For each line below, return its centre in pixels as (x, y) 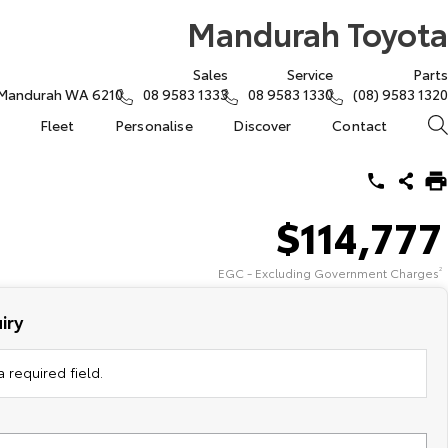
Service (310, 74)
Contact (360, 125)
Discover (262, 125)
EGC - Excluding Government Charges (328, 272)
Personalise (153, 125)
